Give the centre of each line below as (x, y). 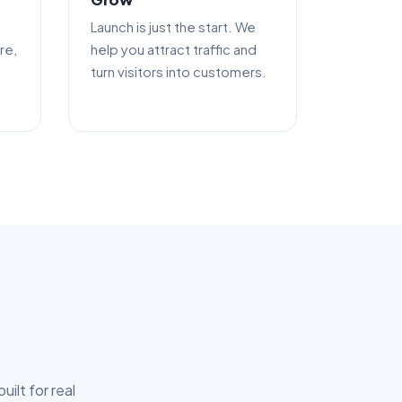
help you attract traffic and (174, 49)
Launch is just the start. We (173, 26)
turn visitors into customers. (179, 71)
